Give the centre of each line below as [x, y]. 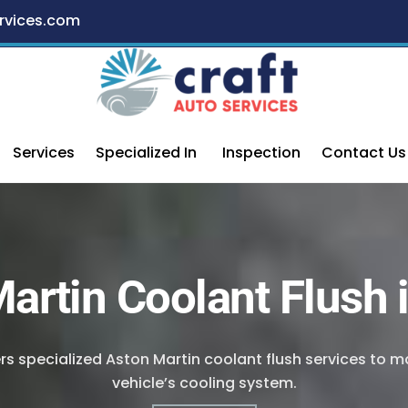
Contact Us [363, 152]
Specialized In [147, 152]
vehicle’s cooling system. [204, 383]
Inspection [261, 152]
